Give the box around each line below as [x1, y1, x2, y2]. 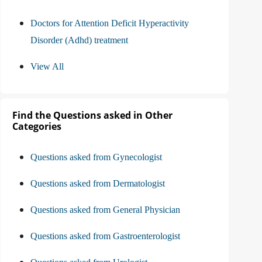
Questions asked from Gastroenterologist [30, 231, 180, 242]
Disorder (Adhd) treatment [30, 35, 128, 46]
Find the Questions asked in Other [12, 109, 173, 122]
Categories [12, 120, 61, 133]
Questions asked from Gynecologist [30, 152, 162, 163]
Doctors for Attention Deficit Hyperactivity [30, 18, 189, 29]
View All [30, 61, 64, 72]
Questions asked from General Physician [30, 205, 180, 215]
